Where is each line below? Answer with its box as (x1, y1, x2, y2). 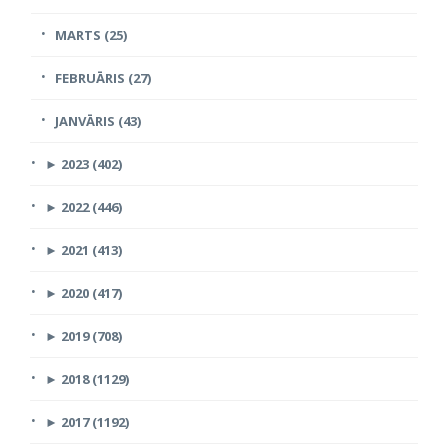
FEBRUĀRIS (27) (55, 68, 151, 87)
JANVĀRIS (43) (55, 111, 141, 130)
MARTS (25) (55, 25, 127, 44)
